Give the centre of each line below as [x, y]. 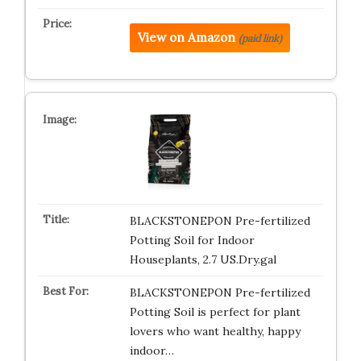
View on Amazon [186, 37]
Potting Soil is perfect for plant [215, 312]
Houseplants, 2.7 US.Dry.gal [203, 259]
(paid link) [260, 38]
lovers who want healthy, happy [215, 331]
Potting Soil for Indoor [192, 240]
